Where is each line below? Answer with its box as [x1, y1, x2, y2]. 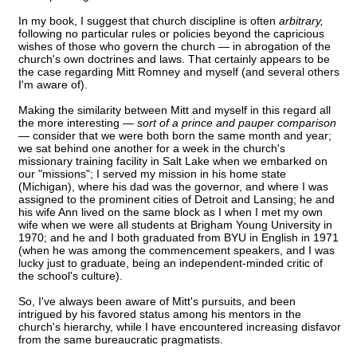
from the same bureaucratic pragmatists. [18, 333, 223, 347]
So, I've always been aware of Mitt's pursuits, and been [18, 295, 296, 308]
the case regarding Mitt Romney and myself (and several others [18, 65, 339, 79]
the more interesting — [18, 116, 137, 130]
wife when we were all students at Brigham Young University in [18, 218, 332, 232]
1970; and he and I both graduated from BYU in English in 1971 [18, 231, 339, 245]
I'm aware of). [18, 78, 88, 92]
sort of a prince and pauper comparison [137, 116, 336, 130]
